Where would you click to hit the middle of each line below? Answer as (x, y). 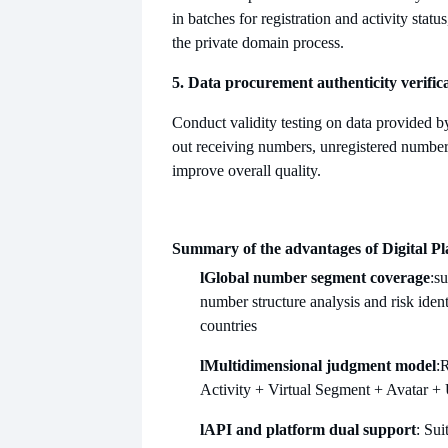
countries (228, 325)
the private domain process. (258, 42)
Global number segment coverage (317, 277)
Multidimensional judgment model (320, 365)
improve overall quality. (246, 170)
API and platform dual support (310, 429)
